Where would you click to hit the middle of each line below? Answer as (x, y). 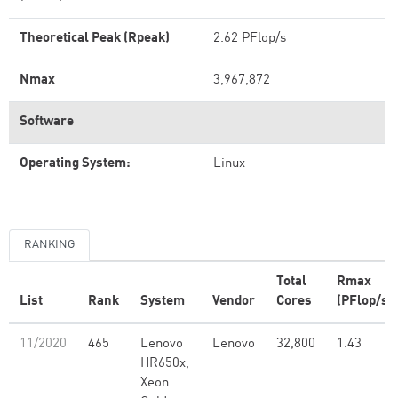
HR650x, (165, 364)
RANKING (49, 245)
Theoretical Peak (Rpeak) (95, 39)
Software (47, 122)
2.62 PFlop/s (250, 39)
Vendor (234, 302)
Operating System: (75, 164)
